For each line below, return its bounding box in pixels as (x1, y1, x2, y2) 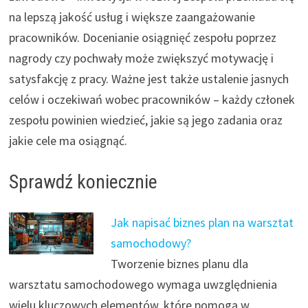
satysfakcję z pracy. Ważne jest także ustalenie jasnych (8, 70, 289, 87)
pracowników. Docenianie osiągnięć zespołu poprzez (8, 29, 276, 45)
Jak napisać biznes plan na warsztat (110, 214, 294, 230)
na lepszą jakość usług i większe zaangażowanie (8, 8, 255, 25)
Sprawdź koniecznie (8, 170, 157, 193)
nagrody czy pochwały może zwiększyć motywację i (8, 49, 274, 66)
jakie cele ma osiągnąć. (8, 132, 127, 148)
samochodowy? (110, 234, 191, 251)
